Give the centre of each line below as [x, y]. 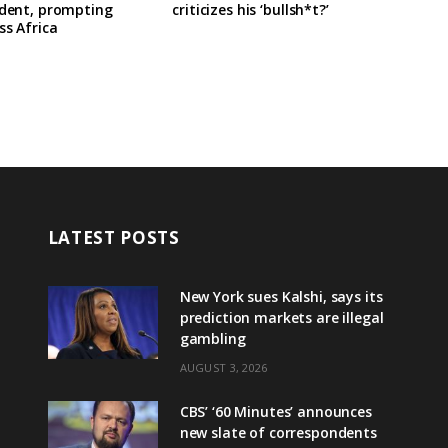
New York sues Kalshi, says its [281, 296]
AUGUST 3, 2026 [223, 367]
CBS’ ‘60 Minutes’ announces [275, 411]
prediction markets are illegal [281, 317]
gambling [212, 338]
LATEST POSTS [113, 237]
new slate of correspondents [278, 432]
